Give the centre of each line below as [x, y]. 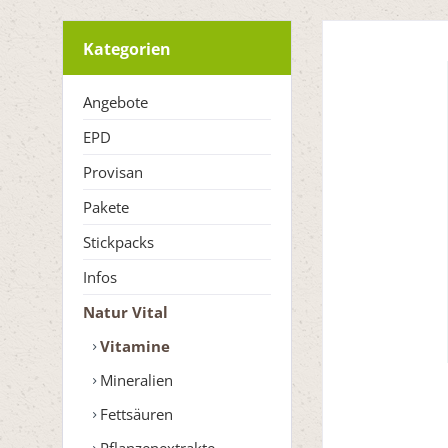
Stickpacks [118, 241]
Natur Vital [125, 311]
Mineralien [134, 379]
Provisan [113, 171]
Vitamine [133, 345]
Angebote [115, 101]
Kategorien [127, 48]
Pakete [106, 206]
